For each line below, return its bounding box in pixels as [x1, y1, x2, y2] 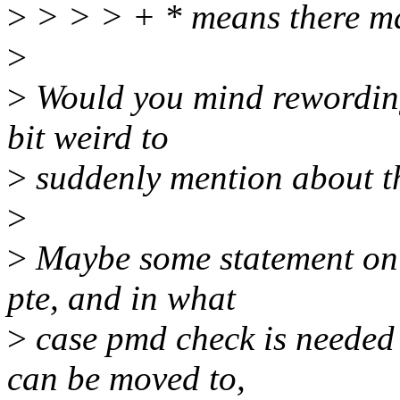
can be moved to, [7, 359, 246, 398]
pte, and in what [7, 279, 236, 318]
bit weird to [7, 118, 169, 157]
